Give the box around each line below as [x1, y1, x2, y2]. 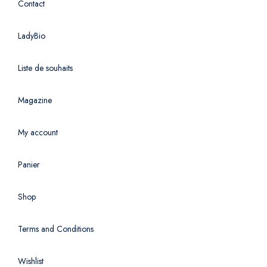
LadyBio [18, 30, 45, 42]
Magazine [18, 94, 52, 107]
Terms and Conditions [18, 223, 94, 235]
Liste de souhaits [18, 62, 73, 74]
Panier [18, 159, 40, 171]
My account [18, 126, 58, 139]
